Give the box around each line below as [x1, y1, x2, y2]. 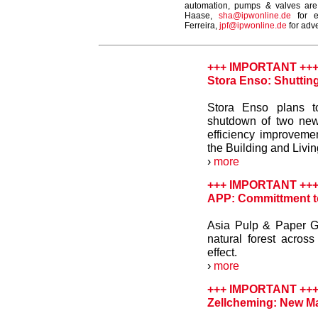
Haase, [185, 11, 219, 21]
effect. [207, 246, 237, 258]
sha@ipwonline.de [219, 11, 291, 21]
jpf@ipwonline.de [219, 21, 287, 31]
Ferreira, [185, 21, 219, 31]
